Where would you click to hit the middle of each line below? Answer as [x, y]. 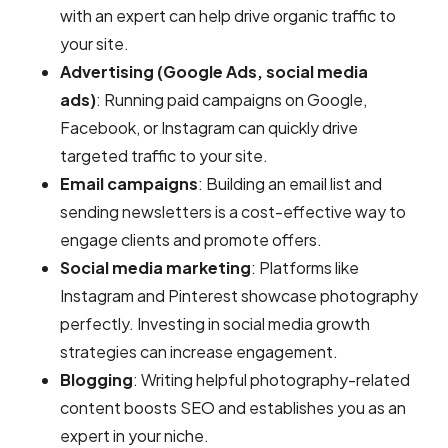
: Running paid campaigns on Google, [231, 100]
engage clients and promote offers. [191, 240]
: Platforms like [305, 268]
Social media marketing [155, 268]
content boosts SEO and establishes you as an [233, 408]
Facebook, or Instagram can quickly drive [209, 128]
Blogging [96, 380]
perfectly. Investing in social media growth [215, 324]
